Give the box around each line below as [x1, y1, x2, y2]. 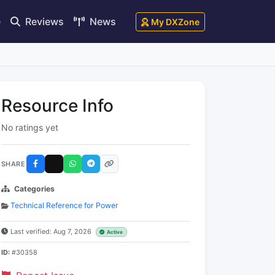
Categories [14, 184, 55, 193]
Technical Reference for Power [10, 201, 118, 210]
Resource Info [1, 95, 114, 116]
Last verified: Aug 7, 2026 [10, 227, 93, 236]
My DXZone [151, 16, 199, 27]
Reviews [23, 15, 64, 28]
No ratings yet [1, 122, 58, 133]
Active [107, 229, 123, 235]
